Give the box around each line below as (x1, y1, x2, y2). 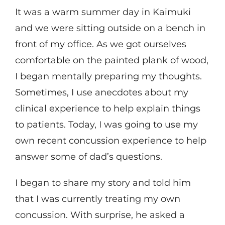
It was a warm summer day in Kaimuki (15, 7, 191, 18)
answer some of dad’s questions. (15, 151, 162, 163)
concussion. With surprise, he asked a (15, 209, 185, 221)
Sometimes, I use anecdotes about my (15, 87, 188, 98)
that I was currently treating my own (15, 193, 180, 205)
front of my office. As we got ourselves (15, 39, 186, 50)
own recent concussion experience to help (15, 135, 206, 147)
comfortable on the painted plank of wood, (15, 55, 208, 66)
